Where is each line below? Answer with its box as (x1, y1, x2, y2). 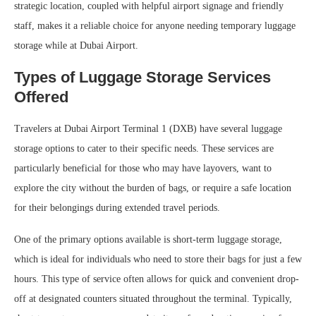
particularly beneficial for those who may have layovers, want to (14, 162, 272, 174)
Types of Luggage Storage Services (14, 68, 271, 86)
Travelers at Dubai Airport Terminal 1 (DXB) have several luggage (14, 123, 282, 134)
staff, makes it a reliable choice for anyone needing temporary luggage (14, 20, 296, 31)
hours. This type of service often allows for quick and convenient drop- (14, 273, 299, 284)
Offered (14, 87, 68, 106)
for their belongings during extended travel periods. (14, 202, 220, 213)
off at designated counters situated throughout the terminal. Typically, (14, 293, 292, 304)
